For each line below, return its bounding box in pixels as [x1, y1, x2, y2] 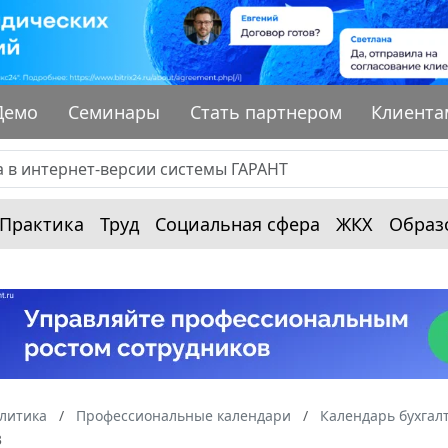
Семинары [68, 99, 161, 124]
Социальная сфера [155, 211, 320, 236]
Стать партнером [189, 99, 342, 124]
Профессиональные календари [76, 405, 291, 425]
